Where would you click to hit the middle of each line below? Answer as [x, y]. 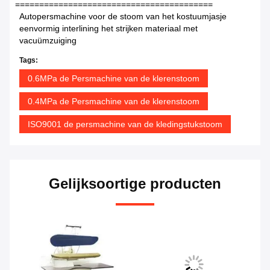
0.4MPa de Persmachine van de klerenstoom [114, 102]
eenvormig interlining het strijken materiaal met [108, 29]
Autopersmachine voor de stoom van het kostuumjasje [123, 17]
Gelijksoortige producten [135, 184]
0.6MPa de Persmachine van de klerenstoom [114, 79]
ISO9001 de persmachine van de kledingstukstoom [125, 124]
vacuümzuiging [48, 41]
